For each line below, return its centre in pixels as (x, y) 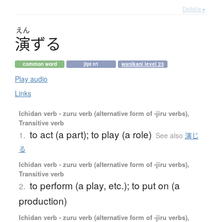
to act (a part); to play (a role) (90, 134)
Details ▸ (194, 8)
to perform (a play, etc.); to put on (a (105, 185)
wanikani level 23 (143, 64)
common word (40, 64)
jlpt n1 (91, 64)
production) (43, 200)
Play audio (31, 79)
